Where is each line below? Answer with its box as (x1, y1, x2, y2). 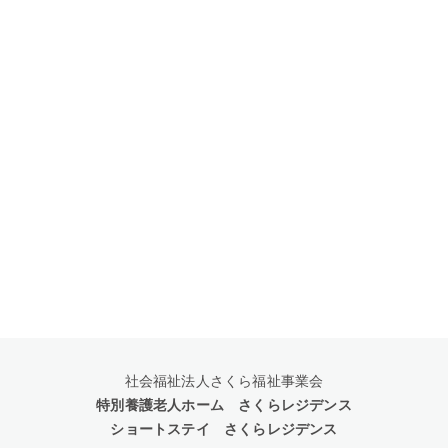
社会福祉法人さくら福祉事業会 (124, 372, 324, 389)
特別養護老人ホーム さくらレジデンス (96, 396, 352, 413)
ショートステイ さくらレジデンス (110, 420, 338, 437)
